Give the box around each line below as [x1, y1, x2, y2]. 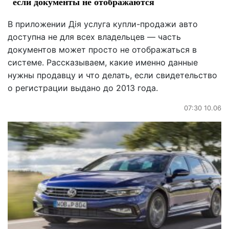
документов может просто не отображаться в [8, 44, 197, 55]
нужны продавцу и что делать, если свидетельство [8, 70, 217, 80]
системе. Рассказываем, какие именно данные [8, 57, 198, 67]
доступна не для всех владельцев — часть [8, 31, 181, 42]
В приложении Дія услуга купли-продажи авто [8, 18, 198, 29]
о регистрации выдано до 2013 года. [8, 82, 158, 93]
